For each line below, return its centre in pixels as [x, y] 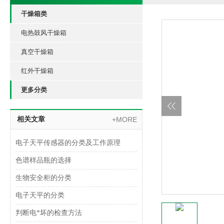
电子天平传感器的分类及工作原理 [68, 143]
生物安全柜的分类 [43, 178]
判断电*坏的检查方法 [49, 213]
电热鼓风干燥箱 [44, 33]
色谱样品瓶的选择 [43, 160]
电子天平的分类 [40, 195]
